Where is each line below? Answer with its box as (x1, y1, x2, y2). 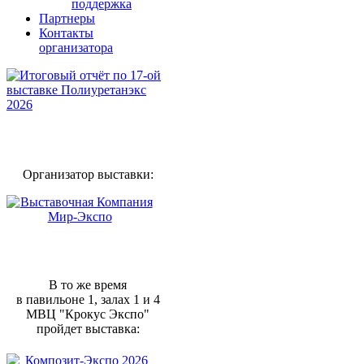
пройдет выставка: (36, 322, 140, 336)
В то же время (49, 278, 127, 292)
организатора (39, 41, 113, 55)
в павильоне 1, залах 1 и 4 (15, 292, 160, 307)
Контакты (39, 26, 93, 41)
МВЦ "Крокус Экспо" (26, 307, 149, 322)
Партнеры (39, 11, 95, 26)
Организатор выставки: (22, 167, 154, 182)
